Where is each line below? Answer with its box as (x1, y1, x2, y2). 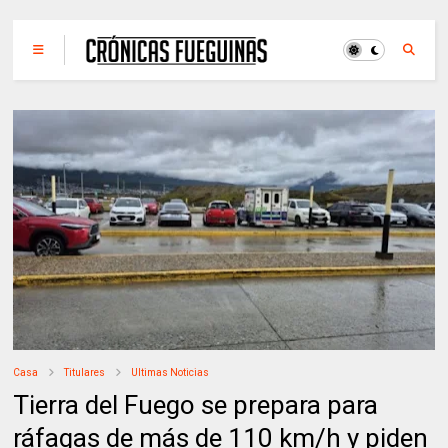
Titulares (64, 367, 106, 379)
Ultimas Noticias (131, 367, 210, 379)
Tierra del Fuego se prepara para (13, 390, 379, 421)
